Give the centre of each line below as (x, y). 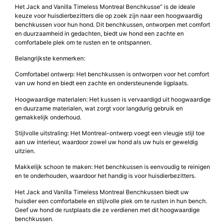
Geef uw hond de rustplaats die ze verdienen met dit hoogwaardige (107, 210)
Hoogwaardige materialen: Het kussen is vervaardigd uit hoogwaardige (113, 99)
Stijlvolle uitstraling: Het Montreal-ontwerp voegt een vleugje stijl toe (110, 133)
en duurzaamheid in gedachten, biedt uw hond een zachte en (99, 33)
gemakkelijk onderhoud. (48, 117)
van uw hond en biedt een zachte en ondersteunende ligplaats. (102, 83)
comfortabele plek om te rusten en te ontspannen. (83, 42)
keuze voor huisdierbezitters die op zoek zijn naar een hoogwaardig (109, 15)
